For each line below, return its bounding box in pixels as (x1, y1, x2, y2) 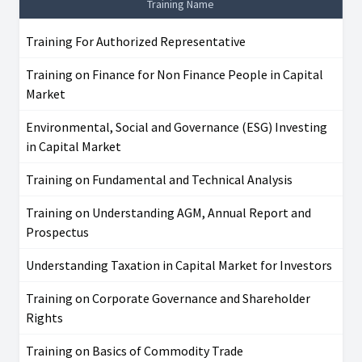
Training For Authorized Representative (26, 33, 246, 50)
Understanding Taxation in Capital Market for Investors (26, 257, 332, 274)
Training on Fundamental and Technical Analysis (26, 171, 293, 188)
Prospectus (26, 224, 89, 241)
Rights (26, 309, 63, 326)
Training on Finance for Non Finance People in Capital (26, 66, 323, 83)
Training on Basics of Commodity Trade (26, 343, 243, 360)
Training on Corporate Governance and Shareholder (26, 290, 310, 307)
